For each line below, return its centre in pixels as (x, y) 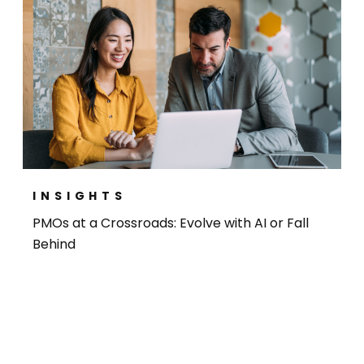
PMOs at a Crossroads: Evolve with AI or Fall (171, 223)
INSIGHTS (80, 196)
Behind (54, 245)
